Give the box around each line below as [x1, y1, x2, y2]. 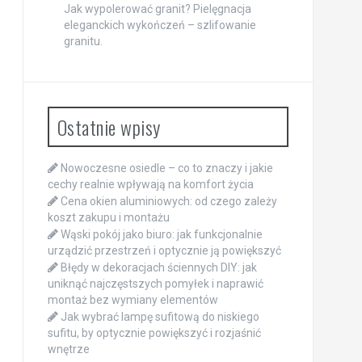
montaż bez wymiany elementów [47, 293, 218, 307]
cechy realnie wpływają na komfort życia [47, 178, 254, 192]
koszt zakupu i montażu [47, 211, 170, 225]
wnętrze [47, 343, 90, 356]
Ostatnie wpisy [57, 112, 161, 142]
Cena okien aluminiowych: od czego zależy [60, 195, 277, 208]
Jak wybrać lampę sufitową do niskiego [60, 310, 259, 324]
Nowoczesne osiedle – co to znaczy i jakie [60, 162, 273, 175]
